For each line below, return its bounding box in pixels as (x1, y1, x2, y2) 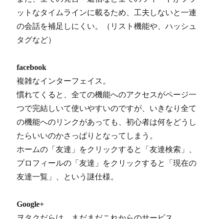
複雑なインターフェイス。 (17, 77, 111, 86)
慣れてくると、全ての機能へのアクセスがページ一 (17, 90, 197, 99)
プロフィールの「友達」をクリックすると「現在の (17, 159, 197, 168)
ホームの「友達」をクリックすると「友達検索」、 (17, 145, 197, 154)
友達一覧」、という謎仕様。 (17, 173, 119, 181)
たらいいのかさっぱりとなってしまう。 (17, 131, 158, 140)
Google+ (17, 200, 44, 209)
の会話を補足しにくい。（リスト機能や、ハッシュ (17, 22, 197, 31)
